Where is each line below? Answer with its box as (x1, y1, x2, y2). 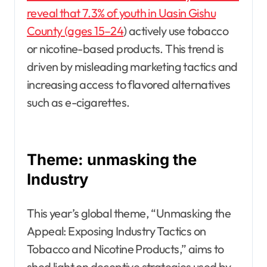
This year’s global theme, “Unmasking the (27, 205, 231, 221)
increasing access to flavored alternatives (27, 76, 231, 92)
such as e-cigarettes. (27, 94, 130, 110)
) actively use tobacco (123, 23, 229, 38)
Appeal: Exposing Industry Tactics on (27, 223, 206, 238)
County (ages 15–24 (27, 23, 124, 38)
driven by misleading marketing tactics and (27, 58, 238, 74)
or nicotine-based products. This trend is (27, 41, 224, 56)
